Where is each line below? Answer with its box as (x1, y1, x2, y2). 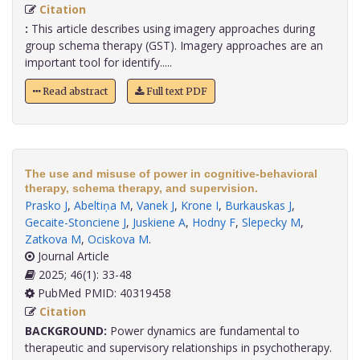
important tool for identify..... (25, 55, 172, 71)
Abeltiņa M (74, 198, 130, 214)
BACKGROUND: (25, 323, 107, 339)
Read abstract (40, 85, 108, 98)
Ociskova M (88, 231, 149, 247)
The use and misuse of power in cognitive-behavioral (25, 167, 317, 181)
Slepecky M (242, 215, 301, 231)
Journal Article (35, 248, 109, 264)
